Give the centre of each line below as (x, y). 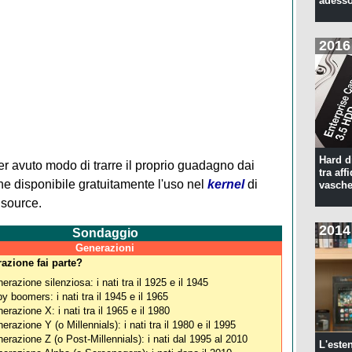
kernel (225, 184)
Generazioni (105, 247)
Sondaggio (105, 233)
